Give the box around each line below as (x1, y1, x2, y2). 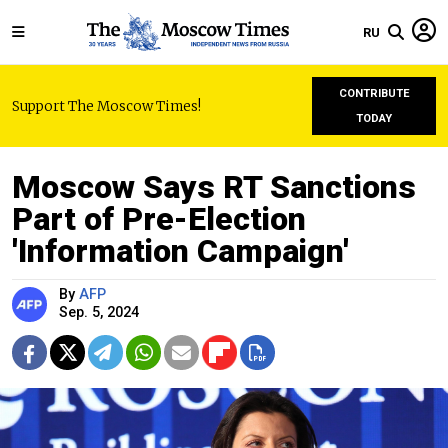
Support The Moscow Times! (12, 97, 201, 115)
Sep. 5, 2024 (59, 304, 139, 321)
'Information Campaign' (12, 232, 349, 270)
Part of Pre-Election (12, 200, 306, 238)
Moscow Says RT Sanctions (12, 168, 416, 206)
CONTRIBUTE (338, 87, 410, 100)
